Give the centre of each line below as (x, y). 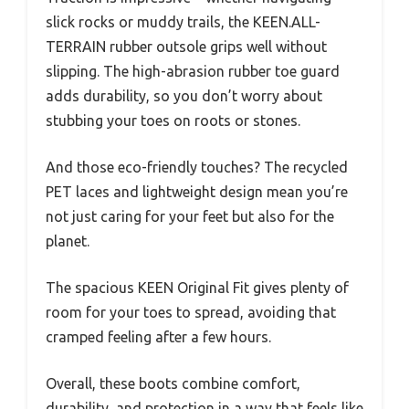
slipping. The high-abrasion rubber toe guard (193, 72)
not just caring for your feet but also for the (190, 217)
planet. (68, 241)
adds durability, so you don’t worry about (184, 96)
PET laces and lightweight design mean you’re (197, 192)
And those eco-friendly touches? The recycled (197, 168)
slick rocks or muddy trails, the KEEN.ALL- (183, 22)
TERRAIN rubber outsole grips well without (186, 47)
